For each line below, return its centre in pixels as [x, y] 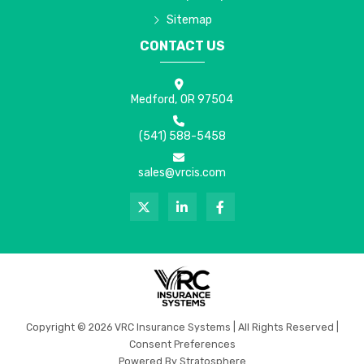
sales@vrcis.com [182, 172]
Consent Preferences [182, 344]
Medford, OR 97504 [182, 99]
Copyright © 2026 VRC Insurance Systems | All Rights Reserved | [182, 327]
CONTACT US [182, 45]
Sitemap [189, 20]
